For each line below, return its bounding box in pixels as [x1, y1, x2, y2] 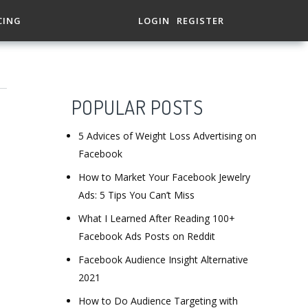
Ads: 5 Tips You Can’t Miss [78, 188, 195, 201]
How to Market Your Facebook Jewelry [78, 170, 250, 184]
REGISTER [177, 14, 224, 27]
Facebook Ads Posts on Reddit [78, 230, 215, 243]
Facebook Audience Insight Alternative [78, 253, 248, 266]
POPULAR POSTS [71, 95, 203, 120]
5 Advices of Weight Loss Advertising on [78, 129, 256, 142]
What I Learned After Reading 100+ [78, 212, 235, 225]
